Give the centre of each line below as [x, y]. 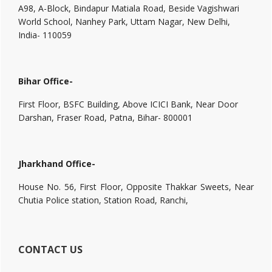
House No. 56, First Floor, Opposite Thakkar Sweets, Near [136, 187]
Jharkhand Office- [57, 164]
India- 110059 [45, 35]
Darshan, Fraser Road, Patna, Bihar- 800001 [105, 117]
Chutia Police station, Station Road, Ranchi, [103, 200]
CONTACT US [50, 250]
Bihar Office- [46, 81]
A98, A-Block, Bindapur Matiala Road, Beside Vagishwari [129, 8]
